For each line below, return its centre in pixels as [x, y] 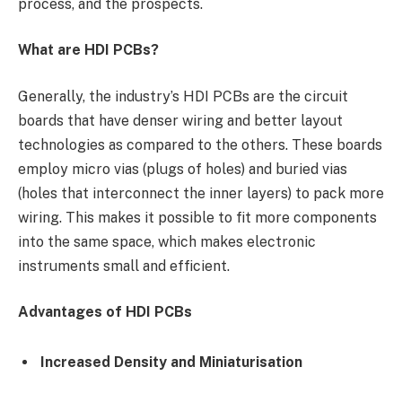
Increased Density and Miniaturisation [171, 362]
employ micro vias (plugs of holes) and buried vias [183, 169]
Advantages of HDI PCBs [105, 312]
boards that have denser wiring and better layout [180, 120]
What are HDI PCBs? [88, 50]
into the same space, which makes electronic [167, 241]
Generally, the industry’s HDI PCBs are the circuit [183, 96]
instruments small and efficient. [124, 266]
